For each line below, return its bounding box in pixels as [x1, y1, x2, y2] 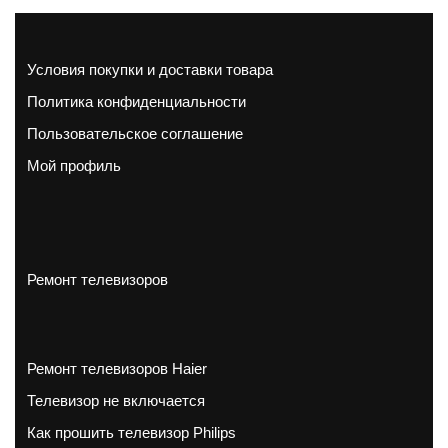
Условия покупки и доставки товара [27, 60, 273, 78]
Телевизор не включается [27, 391, 205, 409]
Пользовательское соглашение [27, 124, 243, 142]
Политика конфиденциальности [27, 92, 246, 110]
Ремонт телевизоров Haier [27, 359, 207, 377]
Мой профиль [27, 156, 121, 174]
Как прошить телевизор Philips [27, 423, 236, 441]
